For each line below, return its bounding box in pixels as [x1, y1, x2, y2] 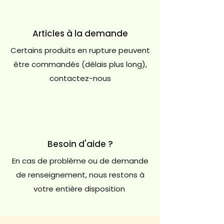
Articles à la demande [32, 27, 128, 39]
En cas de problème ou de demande [11, 155, 148, 166]
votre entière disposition [33, 183, 127, 194]
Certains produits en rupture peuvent [10, 44, 150, 55]
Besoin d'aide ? [47, 137, 113, 150]
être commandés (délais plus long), [13, 58, 147, 69]
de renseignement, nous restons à [15, 169, 144, 180]
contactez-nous [49, 72, 111, 83]
